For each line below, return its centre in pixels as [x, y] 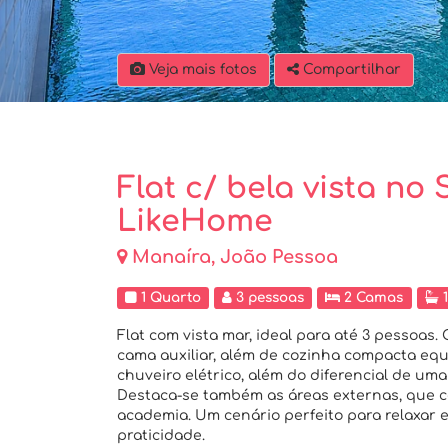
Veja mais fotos [201, 69]
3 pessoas [268, 297]
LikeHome [195, 221]
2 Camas [372, 297]
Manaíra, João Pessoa [235, 257]
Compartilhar [352, 69]
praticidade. [161, 435]
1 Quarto [169, 297]
